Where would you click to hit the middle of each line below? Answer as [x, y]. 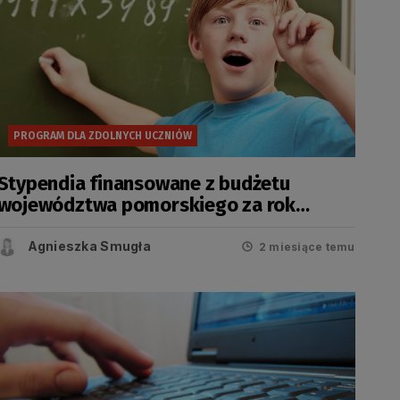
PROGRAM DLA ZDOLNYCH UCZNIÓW [102, 136]
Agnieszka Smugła [89, 246]
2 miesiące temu [307, 246]
